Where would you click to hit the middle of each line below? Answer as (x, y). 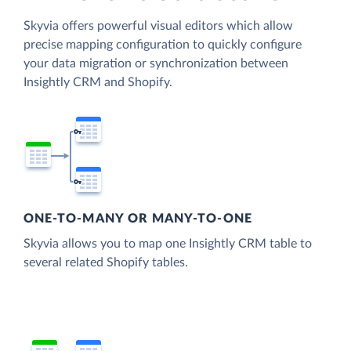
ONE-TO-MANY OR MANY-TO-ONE (138, 219)
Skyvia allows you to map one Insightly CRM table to (168, 244)
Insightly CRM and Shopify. (98, 82)
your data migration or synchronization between (156, 63)
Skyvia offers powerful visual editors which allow (158, 25)
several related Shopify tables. (106, 263)
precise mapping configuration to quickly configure (163, 44)
